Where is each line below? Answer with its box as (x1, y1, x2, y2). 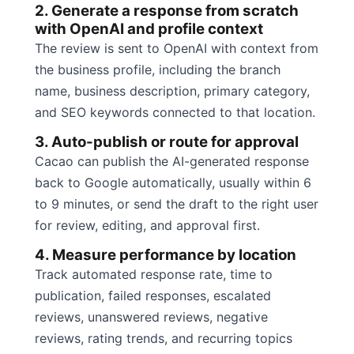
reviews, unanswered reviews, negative (35, 308, 268, 325)
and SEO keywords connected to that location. (35, 104, 315, 120)
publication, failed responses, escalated (35, 287, 271, 303)
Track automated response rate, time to (35, 265, 273, 282)
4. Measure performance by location (35, 245, 296, 264)
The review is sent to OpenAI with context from (35, 40, 318, 56)
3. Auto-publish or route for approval (35, 132, 299, 151)
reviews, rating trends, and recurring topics (35, 330, 292, 346)
